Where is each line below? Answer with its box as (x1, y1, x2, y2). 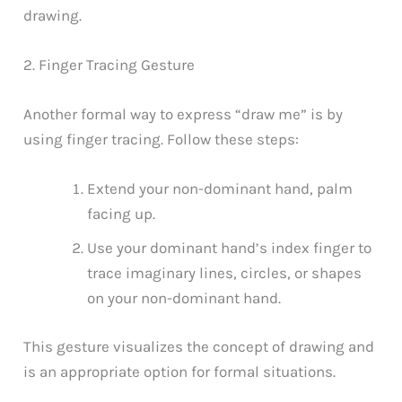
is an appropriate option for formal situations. (23, 362, 336, 380)
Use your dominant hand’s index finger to (87, 239, 372, 258)
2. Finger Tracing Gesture (23, 55, 196, 74)
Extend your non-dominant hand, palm (87, 179, 354, 198)
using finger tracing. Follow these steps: (23, 130, 300, 149)
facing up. (87, 205, 156, 223)
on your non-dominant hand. (87, 289, 282, 308)
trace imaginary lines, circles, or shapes (87, 264, 363, 283)
